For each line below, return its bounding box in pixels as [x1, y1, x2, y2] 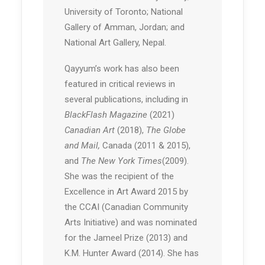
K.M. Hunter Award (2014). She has [64, 248, 199, 259]
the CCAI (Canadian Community [64, 202, 188, 213]
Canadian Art [64, 125, 115, 136]
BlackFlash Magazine [64, 109, 147, 121]
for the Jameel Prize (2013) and [64, 232, 188, 244]
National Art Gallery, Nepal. [64, 37, 166, 49]
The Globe [146, 125, 186, 136]
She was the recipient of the [64, 171, 174, 182]
